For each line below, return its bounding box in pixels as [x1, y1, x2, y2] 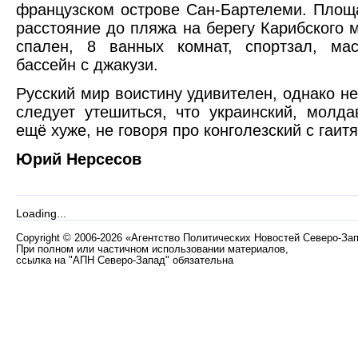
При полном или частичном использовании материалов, [16, 244, 288, 255]
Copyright [16, 233, 63, 244]
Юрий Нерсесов [16, 149, 141, 168]
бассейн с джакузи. [16, 56, 158, 74]
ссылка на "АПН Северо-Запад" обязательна [16, 255, 233, 266]
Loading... [16, 207, 66, 220]
